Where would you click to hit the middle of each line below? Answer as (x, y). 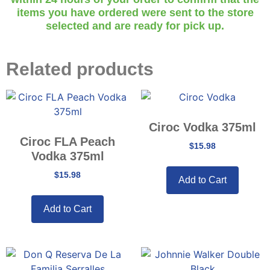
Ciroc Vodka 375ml (202, 127)
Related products (80, 69)
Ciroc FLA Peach (67, 141)
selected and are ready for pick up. (135, 26)
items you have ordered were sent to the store (135, 13)
